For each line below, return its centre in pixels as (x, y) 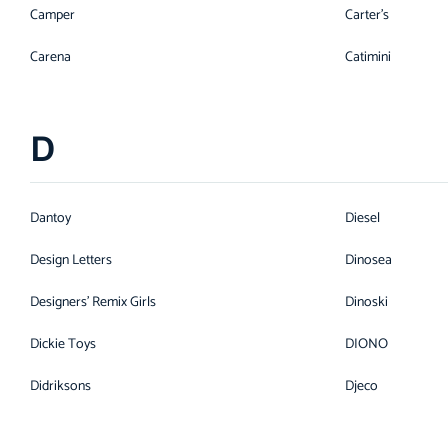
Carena (50, 57)
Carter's (367, 15)
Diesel (362, 218)
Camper (52, 15)
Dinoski (366, 302)
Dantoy (50, 218)
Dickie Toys (63, 344)
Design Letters (71, 260)
